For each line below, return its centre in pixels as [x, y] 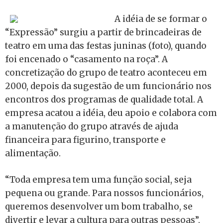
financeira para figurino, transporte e [85, 140]
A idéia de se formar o [161, 19]
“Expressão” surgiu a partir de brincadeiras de [103, 32]
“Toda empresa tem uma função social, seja [98, 179]
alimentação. [33, 153]
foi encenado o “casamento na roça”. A [86, 59]
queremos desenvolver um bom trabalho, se [99, 206]
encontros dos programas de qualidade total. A [104, 100]
